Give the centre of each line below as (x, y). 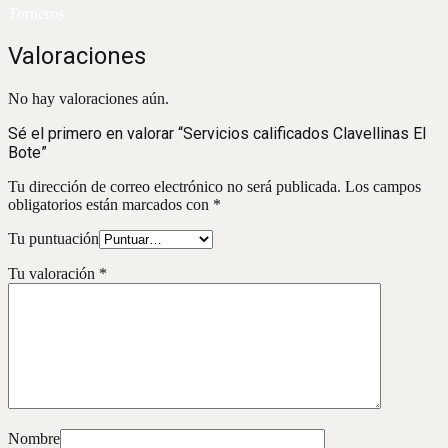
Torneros (36, 13)
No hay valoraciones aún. (88, 99)
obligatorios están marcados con (110, 205)
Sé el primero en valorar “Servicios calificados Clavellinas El (217, 134)
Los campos (383, 187)
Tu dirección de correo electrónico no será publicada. (174, 187)
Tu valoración (53, 274)
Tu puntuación (53, 239)
